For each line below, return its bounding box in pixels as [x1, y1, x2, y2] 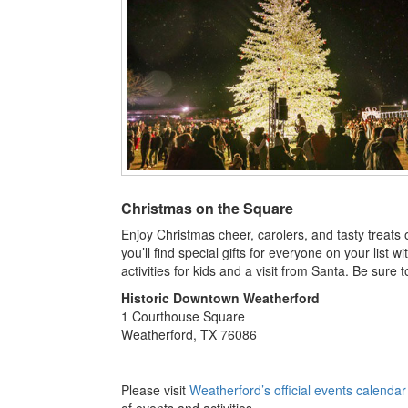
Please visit [121, 381, 189, 399]
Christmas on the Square [121, 198, 293, 219]
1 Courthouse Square [121, 307, 245, 325]
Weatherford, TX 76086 [121, 325, 257, 343]
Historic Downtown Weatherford [121, 289, 320, 307]
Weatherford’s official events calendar [189, 381, 406, 399]
